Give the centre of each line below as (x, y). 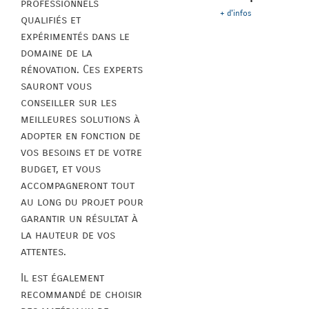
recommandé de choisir (81, 294)
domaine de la (57, 52)
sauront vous (56, 86)
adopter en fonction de (81, 135)
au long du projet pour (82, 201)
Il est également (62, 277)
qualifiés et (51, 19)
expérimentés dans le (75, 36)
